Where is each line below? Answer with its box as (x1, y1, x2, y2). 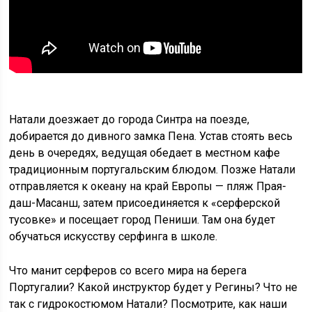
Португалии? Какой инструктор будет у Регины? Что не (9, 280, 298, 294)
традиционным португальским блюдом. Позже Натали (9, 162, 296, 176)
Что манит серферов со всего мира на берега (9, 263, 247, 277)
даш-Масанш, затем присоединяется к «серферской (9, 196, 281, 210)
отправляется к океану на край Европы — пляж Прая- (9, 179, 287, 193)
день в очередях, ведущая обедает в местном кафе (9, 146, 281, 159)
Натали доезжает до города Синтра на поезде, (9, 112, 250, 126)
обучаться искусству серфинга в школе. (9, 229, 218, 243)
